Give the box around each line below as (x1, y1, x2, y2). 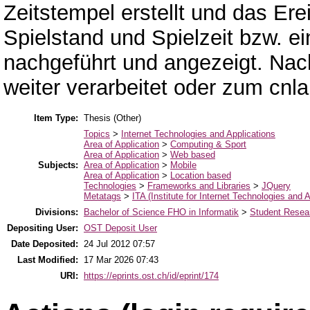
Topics (84, 129, 110, 140)
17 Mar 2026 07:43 (84, 255, 158, 266)
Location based (170, 170, 231, 181)
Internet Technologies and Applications (121, 129, 275, 140)
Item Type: (34, 113, 78, 124)
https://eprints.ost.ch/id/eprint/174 (84, 271, 219, 282)
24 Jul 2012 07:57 (84, 239, 155, 250)
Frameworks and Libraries (147, 181, 250, 192)
